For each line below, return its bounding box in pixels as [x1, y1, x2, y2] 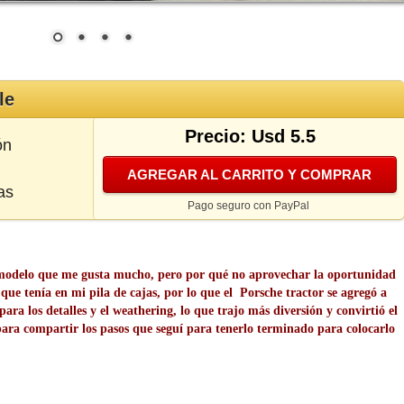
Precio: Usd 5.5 [185, 126, 316, 147]
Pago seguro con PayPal [188, 199, 309, 213]
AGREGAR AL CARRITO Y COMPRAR [127, 167, 372, 183]
